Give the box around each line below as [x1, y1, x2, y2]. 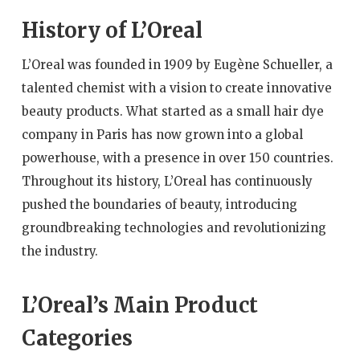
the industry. [21, 243, 98, 260]
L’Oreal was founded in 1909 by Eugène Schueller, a [21, 57, 333, 73]
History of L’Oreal [21, 18, 202, 44]
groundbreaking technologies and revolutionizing [21, 220, 326, 236]
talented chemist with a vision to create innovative [21, 80, 332, 96]
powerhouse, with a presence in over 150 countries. [21, 150, 333, 166]
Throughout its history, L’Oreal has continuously [21, 174, 313, 190]
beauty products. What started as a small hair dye [21, 104, 324, 120]
